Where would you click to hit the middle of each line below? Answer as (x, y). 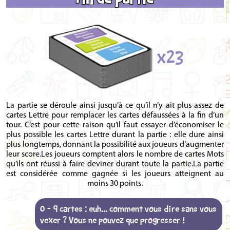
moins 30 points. (115, 184)
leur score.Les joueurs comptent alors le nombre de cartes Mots (115, 154)
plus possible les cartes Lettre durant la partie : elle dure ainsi (115, 135)
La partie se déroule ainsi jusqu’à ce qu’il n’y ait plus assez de (115, 106)
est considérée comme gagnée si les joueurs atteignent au (115, 174)
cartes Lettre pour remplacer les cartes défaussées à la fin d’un (115, 115)
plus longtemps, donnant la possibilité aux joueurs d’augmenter (115, 145)
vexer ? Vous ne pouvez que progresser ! (113, 220)
